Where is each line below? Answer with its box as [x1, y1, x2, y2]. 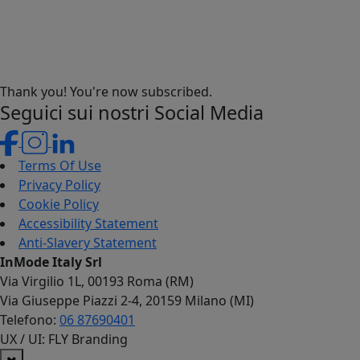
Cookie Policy [18, 194, 99, 213]
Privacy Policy [18, 175, 100, 194]
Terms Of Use [18, 156, 101, 174]
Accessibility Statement [18, 214, 158, 232]
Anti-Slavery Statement [18, 233, 157, 252]
